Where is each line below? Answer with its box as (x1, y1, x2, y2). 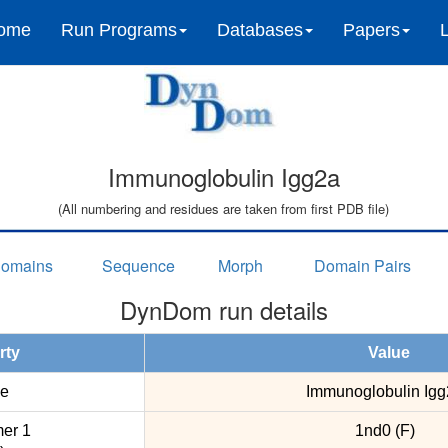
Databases (217, 20, 303, 40)
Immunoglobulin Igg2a (107, 159, 340, 195)
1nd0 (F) (354, 422, 415, 440)
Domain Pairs (314, 254, 412, 278)
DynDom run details (119, 292, 328, 328)
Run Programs (61, 20, 177, 40)
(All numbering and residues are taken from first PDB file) (58, 199, 390, 219)
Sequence (102, 254, 176, 278)
